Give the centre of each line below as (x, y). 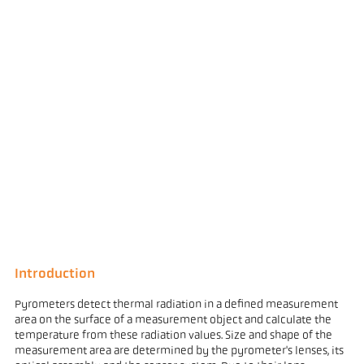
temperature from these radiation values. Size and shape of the (173, 336)
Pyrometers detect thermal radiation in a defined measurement (176, 305)
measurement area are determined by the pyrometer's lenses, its (179, 351)
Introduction (54, 275)
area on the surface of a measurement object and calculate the (173, 320)
